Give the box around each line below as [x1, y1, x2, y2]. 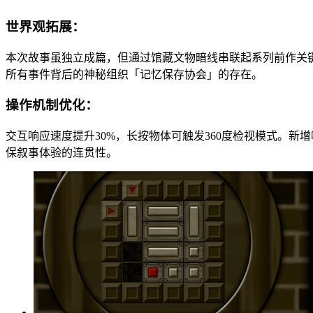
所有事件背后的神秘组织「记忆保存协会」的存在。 [6, 68, 263, 80]
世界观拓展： [6, 19, 85, 34]
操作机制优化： [6, 98, 99, 113]
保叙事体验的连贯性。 [6, 147, 117, 159]
